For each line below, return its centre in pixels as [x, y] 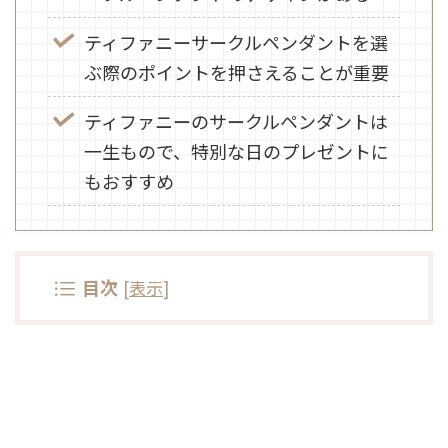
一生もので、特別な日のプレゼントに [236, 150]
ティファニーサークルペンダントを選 [236, 41]
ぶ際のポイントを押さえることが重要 [236, 71]
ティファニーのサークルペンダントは [236, 120]
